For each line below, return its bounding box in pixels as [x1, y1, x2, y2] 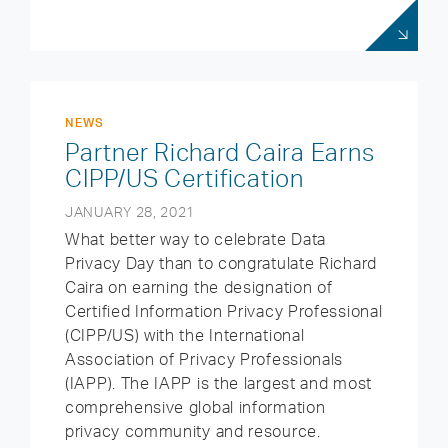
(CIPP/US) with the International [65, 325, 305, 345]
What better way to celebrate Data [65, 229, 327, 249]
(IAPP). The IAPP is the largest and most [65, 373, 372, 393]
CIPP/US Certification [65, 163, 304, 193]
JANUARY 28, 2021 [65, 203, 196, 220]
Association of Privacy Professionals [65, 349, 344, 369]
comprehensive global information [65, 397, 326, 417]
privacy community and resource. [65, 421, 321, 441]
